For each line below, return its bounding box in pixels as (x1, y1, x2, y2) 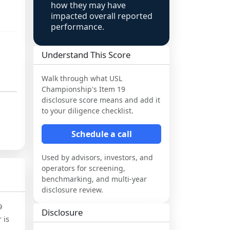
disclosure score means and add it (42, 95, 160, 105)
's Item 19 (92, 84, 125, 94)
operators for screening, (42, 163, 125, 173)
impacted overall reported (51, 10, 152, 22)
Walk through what (42, 73, 109, 83)
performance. (51, 21, 104, 32)
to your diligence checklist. (42, 106, 133, 116)
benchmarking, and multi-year (42, 174, 147, 184)
